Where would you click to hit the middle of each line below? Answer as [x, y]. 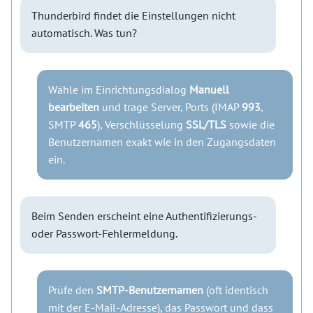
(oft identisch [236, 290]
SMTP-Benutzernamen [150, 290]
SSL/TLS [206, 124]
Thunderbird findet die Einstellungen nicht [133, 15]
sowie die [250, 124]
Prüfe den [72, 290]
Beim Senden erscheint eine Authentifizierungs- [144, 216]
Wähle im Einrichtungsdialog [119, 89]
